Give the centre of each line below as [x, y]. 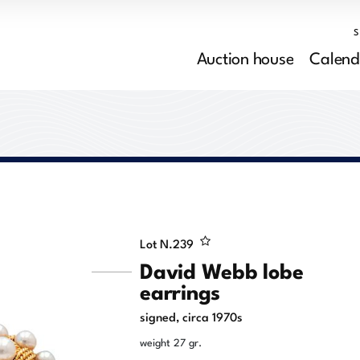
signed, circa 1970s [191, 316]
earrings [180, 290]
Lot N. [156, 243]
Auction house [245, 56]
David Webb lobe [222, 270]
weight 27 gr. [171, 342]
